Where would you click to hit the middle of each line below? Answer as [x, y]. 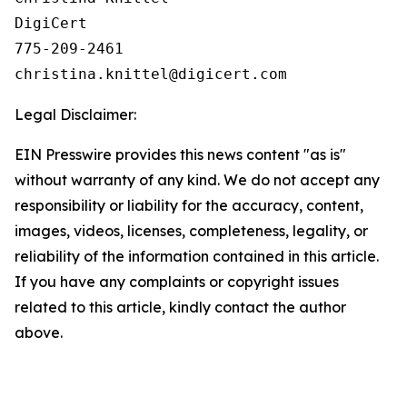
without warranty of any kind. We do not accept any [197, 180]
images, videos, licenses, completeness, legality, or [191, 231]
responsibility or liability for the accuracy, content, [189, 205]
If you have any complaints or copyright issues [177, 282]
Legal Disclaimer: [75, 114]
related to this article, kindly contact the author [180, 307]
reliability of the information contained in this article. [197, 256]
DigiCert [51, 23]
